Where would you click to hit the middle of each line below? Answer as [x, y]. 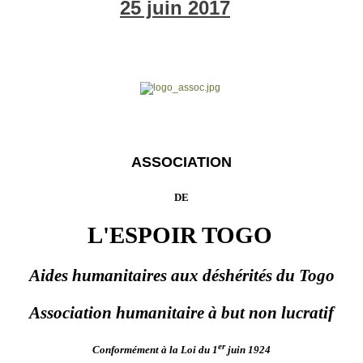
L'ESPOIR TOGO [179, 235]
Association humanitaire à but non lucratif [181, 312]
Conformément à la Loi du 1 [155, 349]
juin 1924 [248, 349]
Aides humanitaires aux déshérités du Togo [181, 275]
